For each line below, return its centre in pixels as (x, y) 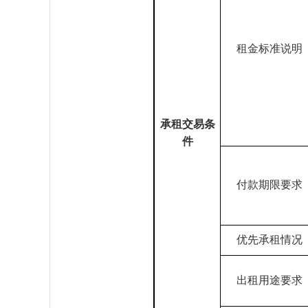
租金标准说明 (269, 48)
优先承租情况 (269, 240)
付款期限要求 (269, 185)
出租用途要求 (269, 280)
